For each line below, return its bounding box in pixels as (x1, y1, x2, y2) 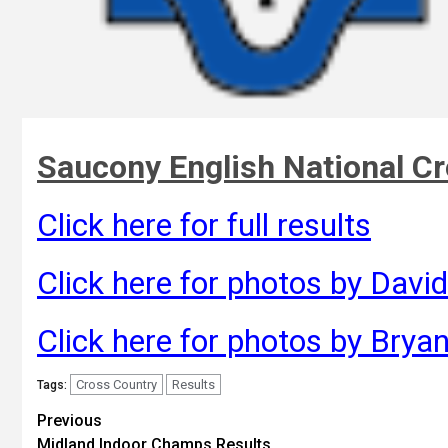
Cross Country (76, 377, 157, 393)
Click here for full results (37, 206, 371, 245)
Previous (37, 411, 102, 431)
